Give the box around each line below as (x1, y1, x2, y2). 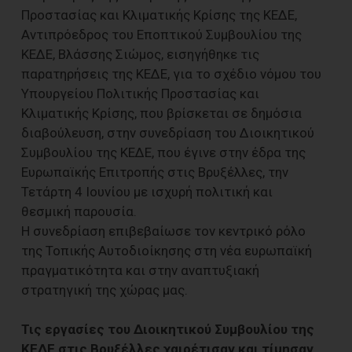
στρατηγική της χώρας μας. (21, 281, 188, 298)
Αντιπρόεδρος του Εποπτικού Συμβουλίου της (21, 26, 302, 42)
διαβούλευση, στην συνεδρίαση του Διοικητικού (21, 124, 314, 141)
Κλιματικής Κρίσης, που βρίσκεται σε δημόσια (21, 104, 302, 121)
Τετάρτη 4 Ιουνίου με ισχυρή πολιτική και (21, 183, 273, 200)
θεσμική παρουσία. (21, 203, 137, 219)
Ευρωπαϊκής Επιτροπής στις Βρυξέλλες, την (21, 163, 288, 180)
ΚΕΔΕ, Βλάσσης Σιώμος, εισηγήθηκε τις (21, 46, 259, 62)
